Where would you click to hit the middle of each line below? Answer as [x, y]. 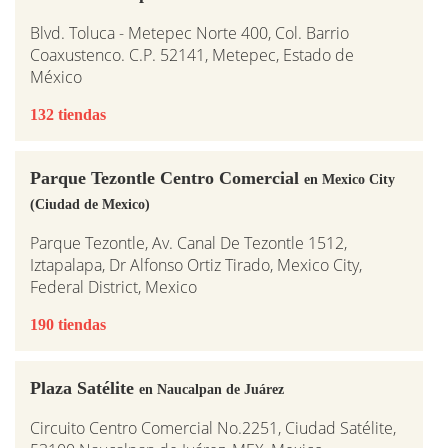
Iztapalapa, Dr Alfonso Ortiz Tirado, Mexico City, [196, 265]
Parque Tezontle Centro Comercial [167, 178]
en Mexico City [349, 179]
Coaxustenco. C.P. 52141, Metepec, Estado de [192, 55]
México [56, 77]
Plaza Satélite [84, 388]
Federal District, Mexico [113, 287]
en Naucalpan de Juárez [211, 389]
